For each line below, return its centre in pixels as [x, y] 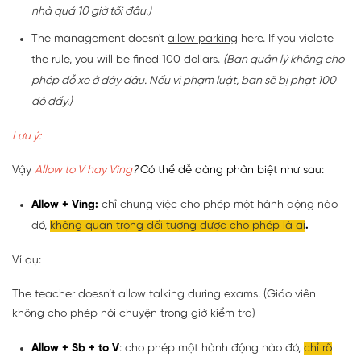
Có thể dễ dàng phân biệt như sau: [232, 171]
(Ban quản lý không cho [284, 60]
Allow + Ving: [65, 205]
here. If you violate [286, 39]
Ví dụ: [27, 261]
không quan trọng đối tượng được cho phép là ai [178, 226]
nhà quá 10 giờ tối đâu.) [91, 12]
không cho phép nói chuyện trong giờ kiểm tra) [134, 314]
